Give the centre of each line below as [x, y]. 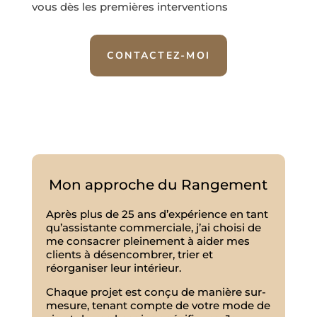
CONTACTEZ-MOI [158, 56]
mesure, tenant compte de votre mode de [158, 306]
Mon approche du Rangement [158, 185]
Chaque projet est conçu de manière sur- [156, 292]
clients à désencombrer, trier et [129, 255]
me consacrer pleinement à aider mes [148, 241]
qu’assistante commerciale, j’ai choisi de [153, 228]
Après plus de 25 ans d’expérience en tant [157, 214]
